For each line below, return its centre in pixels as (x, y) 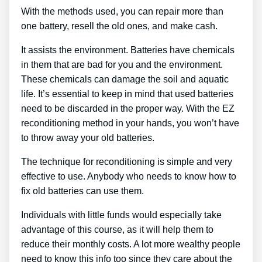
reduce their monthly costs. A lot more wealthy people (131, 244)
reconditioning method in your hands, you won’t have (130, 123)
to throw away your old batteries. (88, 138)
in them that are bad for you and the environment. (122, 65)
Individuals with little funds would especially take (121, 215)
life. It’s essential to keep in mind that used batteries (127, 94)
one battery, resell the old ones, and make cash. (119, 26)
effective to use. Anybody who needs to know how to (129, 177)
